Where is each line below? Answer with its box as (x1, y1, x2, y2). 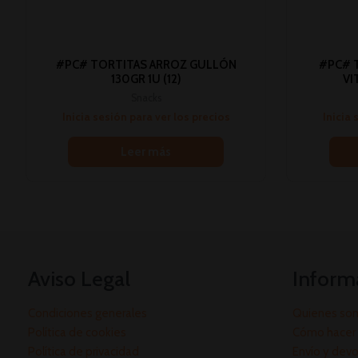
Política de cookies (28, 324, 126, 340)
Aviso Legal (28, 265, 130, 292)
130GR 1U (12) (110, 71, 181, 86)
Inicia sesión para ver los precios (62, 109, 230, 123)
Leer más (121, 145, 172, 160)
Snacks (130, 92, 161, 105)
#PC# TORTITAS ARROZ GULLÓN (55, 57, 237, 72)
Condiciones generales (28, 305, 147, 320)
